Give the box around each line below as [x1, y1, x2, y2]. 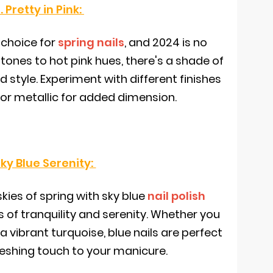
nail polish [147, 188, 205, 204]
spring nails [57, 35, 124, 50]
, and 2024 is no [124, 35, 207, 50]
